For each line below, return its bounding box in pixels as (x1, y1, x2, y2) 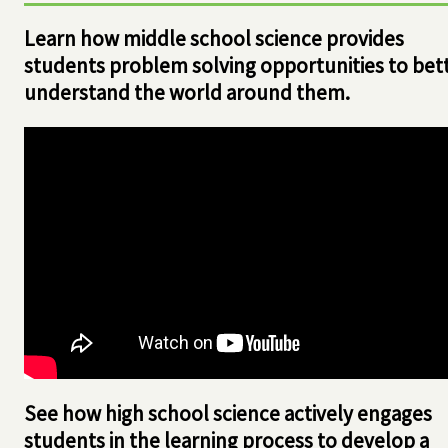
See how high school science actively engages (24, 400, 432, 428)
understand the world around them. (24, 79, 350, 107)
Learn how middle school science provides (24, 25, 404, 53)
